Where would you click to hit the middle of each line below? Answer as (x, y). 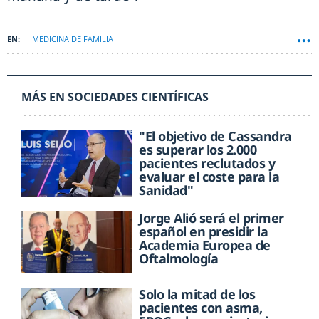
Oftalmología (179, 259)
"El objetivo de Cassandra (215, 136)
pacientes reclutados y (207, 163)
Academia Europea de (205, 245)
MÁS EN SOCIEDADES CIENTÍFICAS (115, 97)
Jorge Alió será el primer (211, 218)
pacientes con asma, (201, 308)
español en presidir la (204, 232)
